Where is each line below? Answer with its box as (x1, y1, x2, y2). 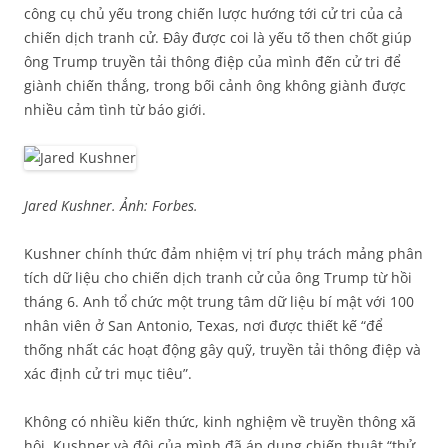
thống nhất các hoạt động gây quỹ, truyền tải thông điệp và (24, 340, 421, 360)
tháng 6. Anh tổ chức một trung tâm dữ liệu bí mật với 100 (24, 292, 414, 312)
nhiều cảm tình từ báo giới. (24, 100, 206, 120)
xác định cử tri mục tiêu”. (24, 364, 192, 384)
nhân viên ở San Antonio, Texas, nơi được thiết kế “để (24, 316, 383, 336)
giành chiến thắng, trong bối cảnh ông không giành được (24, 76, 406, 96)
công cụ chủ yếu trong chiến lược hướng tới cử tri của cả (24, 4, 403, 24)
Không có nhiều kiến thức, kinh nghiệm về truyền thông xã (24, 412, 416, 432)
